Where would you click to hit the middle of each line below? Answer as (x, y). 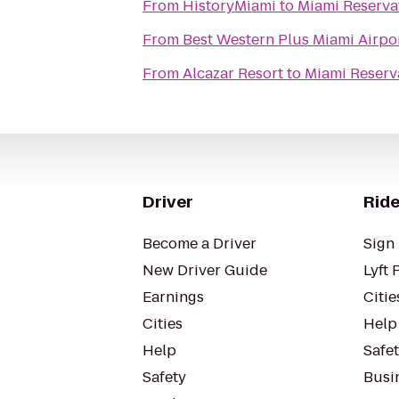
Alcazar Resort (233, 73)
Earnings (173, 297)
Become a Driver (199, 244)
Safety (164, 377)
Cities (163, 324)
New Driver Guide (205, 270)
